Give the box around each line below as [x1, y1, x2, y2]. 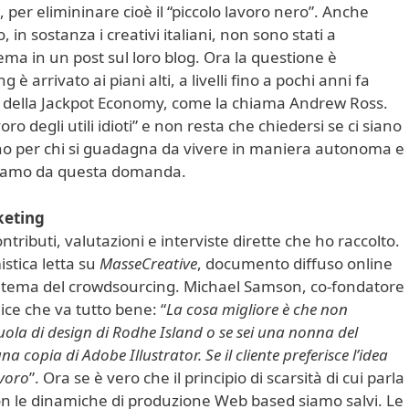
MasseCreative [100, 252, 197, 274]
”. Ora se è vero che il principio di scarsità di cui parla [29, 366, 404, 388]
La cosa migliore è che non [166, 298, 348, 320]
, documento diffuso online [197, 252, 393, 274]
